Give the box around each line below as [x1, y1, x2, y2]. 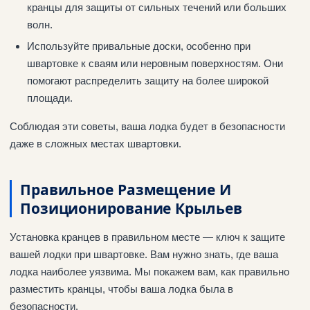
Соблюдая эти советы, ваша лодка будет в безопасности [10, 120, 285, 133]
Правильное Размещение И [20, 179, 231, 200]
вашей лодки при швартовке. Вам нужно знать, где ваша [10, 248, 278, 261]
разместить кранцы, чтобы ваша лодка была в [10, 283, 233, 295]
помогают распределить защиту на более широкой [26, 75, 268, 87]
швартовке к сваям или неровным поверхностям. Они [26, 57, 283, 70]
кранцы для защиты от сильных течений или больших [26, 1, 286, 14]
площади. [26, 92, 73, 104]
